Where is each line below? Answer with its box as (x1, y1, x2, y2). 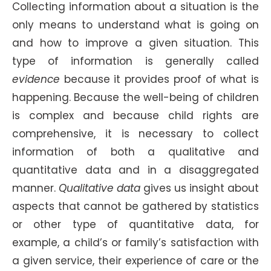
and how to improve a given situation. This (12, 36, 259, 50)
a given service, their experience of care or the (12, 253, 259, 268)
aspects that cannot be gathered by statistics (12, 199, 259, 214)
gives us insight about (140, 181, 259, 195)
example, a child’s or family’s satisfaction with (12, 235, 259, 250)
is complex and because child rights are (12, 108, 259, 123)
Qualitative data (59, 181, 140, 195)
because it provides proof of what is (60, 72, 259, 87)
